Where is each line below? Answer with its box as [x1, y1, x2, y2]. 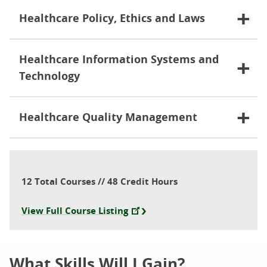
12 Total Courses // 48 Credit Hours [21, 175, 178, 188]
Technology [19, 69, 80, 83]
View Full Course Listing [21, 204, 128, 217]
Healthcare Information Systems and [19, 52, 219, 67]
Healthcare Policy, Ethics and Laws [19, 11, 205, 26]
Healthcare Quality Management [19, 110, 197, 125]
